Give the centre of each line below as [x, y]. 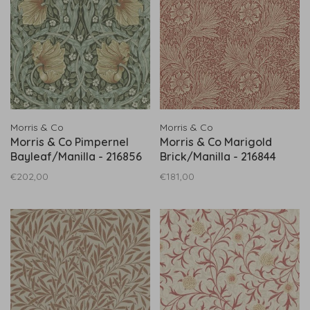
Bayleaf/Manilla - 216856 [76, 156]
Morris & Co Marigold [216, 142]
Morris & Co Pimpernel [70, 142]
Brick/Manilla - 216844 [218, 156]
